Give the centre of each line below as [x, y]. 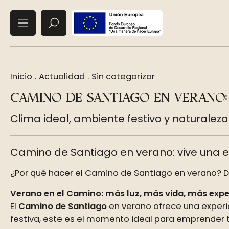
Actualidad [62, 76]
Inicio [21, 76]
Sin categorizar [123, 76]
